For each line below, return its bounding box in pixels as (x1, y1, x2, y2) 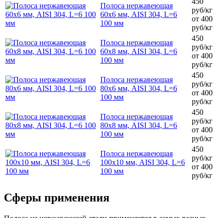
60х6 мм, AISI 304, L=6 (100, 10, 177, 18)
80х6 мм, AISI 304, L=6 (100, 84, 177, 92)
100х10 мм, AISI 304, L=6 (100, 158, 185, 166)
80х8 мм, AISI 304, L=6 (100, 121, 177, 129)
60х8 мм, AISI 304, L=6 (100, 47, 177, 55)
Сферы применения (4, 191, 109, 204)
